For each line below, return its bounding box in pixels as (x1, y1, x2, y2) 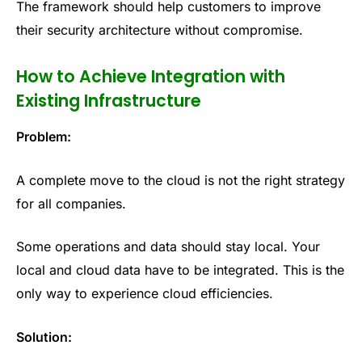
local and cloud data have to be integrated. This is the (16, 262, 344, 279)
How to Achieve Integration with (16, 64, 285, 88)
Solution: (16, 328, 72, 345)
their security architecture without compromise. (16, 21, 303, 38)
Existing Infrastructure (16, 88, 201, 112)
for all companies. (16, 195, 126, 212)
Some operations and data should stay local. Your (16, 238, 320, 255)
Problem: (16, 128, 71, 145)
